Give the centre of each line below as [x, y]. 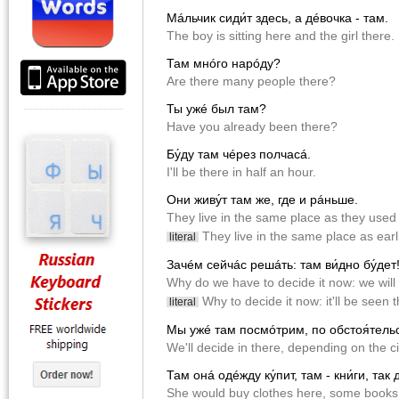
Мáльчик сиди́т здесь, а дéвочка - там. [277, 18]
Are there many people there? [251, 81]
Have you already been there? [252, 127]
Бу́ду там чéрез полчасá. [239, 155]
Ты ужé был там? [216, 109]
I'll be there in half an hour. [241, 172]
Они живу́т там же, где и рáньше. [262, 200]
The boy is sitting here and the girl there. [281, 36]
